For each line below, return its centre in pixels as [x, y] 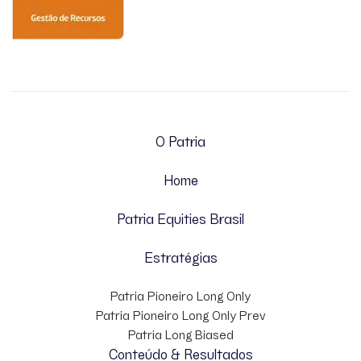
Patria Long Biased [180, 334]
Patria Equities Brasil [180, 218]
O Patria [180, 140]
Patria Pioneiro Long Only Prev [180, 314]
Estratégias [180, 256]
